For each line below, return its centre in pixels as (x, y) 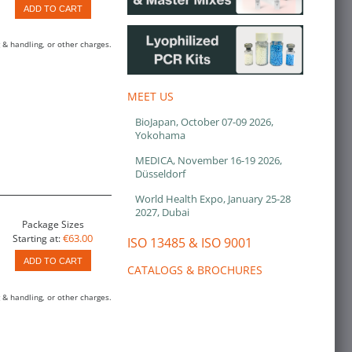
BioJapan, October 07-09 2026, (204, 121)
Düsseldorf (160, 173)
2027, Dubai (162, 212)
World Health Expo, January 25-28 (213, 198)
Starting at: (37, 239)
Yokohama (160, 135)
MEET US (150, 96)
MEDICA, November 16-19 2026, (209, 160)
